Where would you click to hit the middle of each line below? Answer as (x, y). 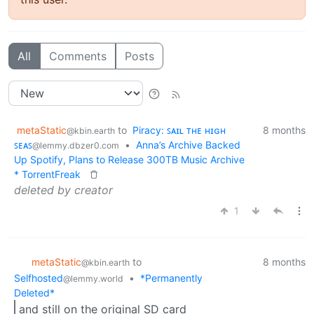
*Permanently (171, 278)
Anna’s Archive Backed (188, 145)
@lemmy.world (93, 278)
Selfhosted (39, 278)
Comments (78, 56)
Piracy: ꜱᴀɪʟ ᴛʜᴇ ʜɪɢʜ (179, 130)
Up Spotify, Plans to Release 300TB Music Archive (129, 160)
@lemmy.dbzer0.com (76, 146)
